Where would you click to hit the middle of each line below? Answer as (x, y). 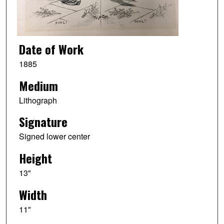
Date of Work (51, 49)
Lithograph (38, 100)
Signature (43, 122)
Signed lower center (54, 136)
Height (35, 158)
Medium (38, 85)
